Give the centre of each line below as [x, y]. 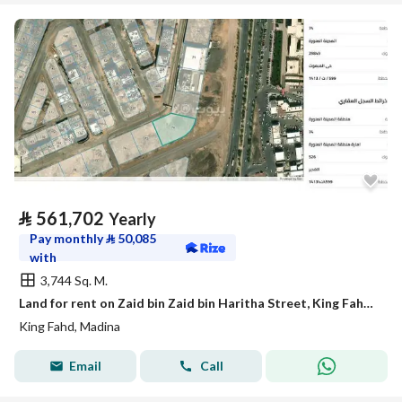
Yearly [132, 219]
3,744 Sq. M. [74, 280]
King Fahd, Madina [70, 326]
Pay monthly [68, 238]
